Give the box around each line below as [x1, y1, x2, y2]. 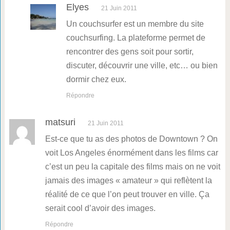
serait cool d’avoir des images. [45, 204, 156, 213]
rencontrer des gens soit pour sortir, [66, 47, 194, 56]
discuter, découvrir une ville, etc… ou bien [66, 61, 218, 70]
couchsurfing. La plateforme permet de [66, 33, 205, 43]
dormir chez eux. [66, 75, 126, 84]
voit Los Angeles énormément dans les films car [45, 148, 218, 158]
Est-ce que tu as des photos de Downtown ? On [45, 135, 218, 144]
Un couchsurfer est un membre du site [66, 20, 204, 29]
